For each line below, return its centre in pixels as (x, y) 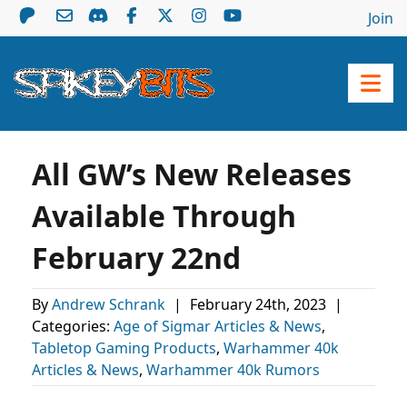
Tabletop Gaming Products (124, 348)
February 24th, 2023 (260, 304)
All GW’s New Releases (192, 174)
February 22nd (136, 258)
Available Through (164, 216)
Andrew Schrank (110, 304)
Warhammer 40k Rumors (233, 370)
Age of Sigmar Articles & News (218, 326)
